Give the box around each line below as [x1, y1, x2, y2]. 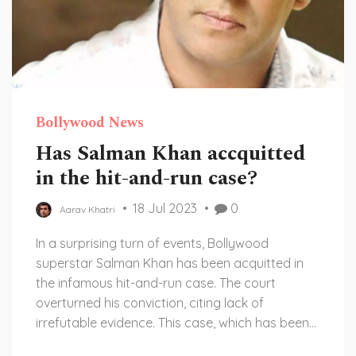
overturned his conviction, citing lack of [36, 295, 264, 311]
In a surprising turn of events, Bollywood [36, 235, 269, 251]
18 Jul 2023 [133, 200, 197, 216]
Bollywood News [36, 112, 144, 133]
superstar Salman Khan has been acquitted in [36, 255, 304, 271]
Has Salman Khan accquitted [36, 137, 305, 169]
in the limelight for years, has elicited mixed [36, 335, 284, 350]
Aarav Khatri [60, 203, 115, 215]
